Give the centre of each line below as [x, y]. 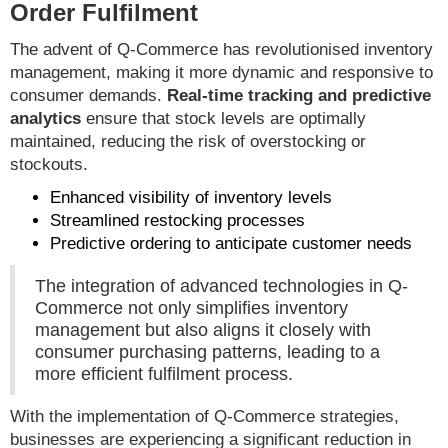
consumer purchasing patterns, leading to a [207, 352]
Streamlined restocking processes [177, 221]
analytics [45, 119]
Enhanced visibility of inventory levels [191, 198]
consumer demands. [88, 96]
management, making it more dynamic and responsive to [221, 73]
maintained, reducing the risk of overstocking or [188, 142]
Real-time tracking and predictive [299, 96]
